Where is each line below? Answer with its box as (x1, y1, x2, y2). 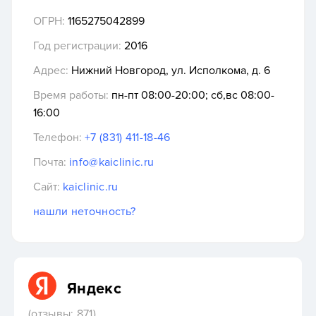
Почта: (33, 155, 66, 170)
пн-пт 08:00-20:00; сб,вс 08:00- (109, 88, 274, 103)
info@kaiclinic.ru (69, 155, 154, 170)
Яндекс (67, 279, 121, 298)
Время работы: (33, 88, 109, 103)
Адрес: (33, 63, 68, 78)
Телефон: (33, 130, 82, 145)
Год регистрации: (33, 39, 121, 54)
